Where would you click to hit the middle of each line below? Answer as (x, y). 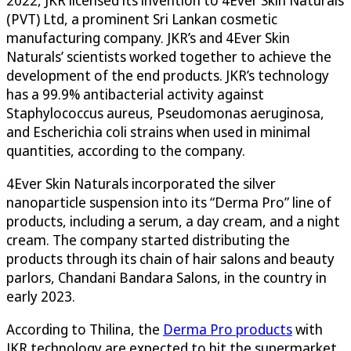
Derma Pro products (228, 329)
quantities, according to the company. (126, 150)
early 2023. (42, 296)
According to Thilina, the (85, 329)
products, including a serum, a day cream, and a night (173, 221)
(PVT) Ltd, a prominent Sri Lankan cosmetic (142, 18)
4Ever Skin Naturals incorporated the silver (141, 183)
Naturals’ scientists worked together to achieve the (169, 56)
